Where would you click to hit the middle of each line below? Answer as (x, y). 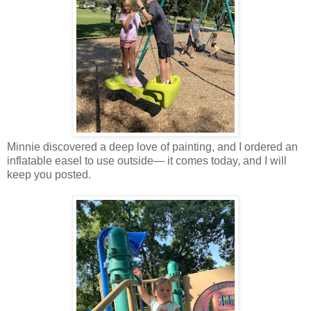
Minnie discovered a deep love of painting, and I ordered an (152, 147)
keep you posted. (49, 175)
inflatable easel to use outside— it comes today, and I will (147, 161)
